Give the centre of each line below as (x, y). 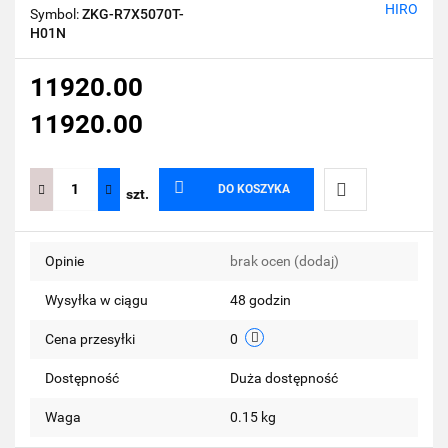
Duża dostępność (285, 377)
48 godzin (260, 299)
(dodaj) (316, 260)
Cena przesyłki (90, 338)
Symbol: (56, 13)
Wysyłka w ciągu (96, 299)
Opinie (64, 260)
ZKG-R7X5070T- (133, 13)
